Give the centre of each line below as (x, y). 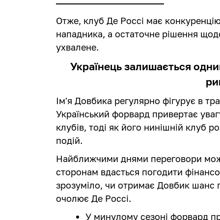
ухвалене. (78, 47)
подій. (69, 141)
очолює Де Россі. (94, 199)
